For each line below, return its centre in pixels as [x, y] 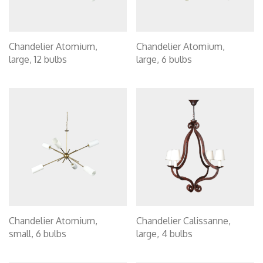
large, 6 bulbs [164, 59]
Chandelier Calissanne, [183, 221]
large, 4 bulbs [164, 234]
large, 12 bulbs [38, 59]
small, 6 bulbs [38, 234]
